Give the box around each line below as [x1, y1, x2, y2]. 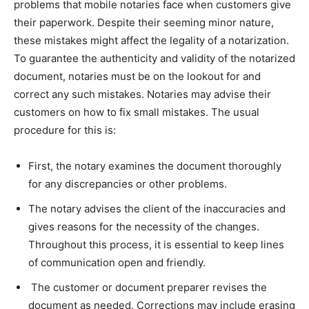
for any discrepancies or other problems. [28, 177, 227, 190]
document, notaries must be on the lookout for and [14, 69, 261, 83]
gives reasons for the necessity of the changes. [28, 219, 259, 233]
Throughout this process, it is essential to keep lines [28, 237, 284, 251]
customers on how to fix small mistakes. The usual [14, 105, 259, 119]
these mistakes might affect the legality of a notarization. [14, 33, 289, 47]
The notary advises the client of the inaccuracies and [28, 201, 286, 215]
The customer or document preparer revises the [28, 280, 267, 294]
